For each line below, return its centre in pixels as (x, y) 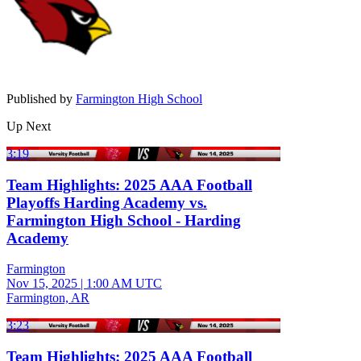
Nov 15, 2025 (42, 284)
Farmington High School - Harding (124, 220)
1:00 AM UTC (124, 284)
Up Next (29, 126)
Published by (41, 98)
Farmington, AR (48, 298)
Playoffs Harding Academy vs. (107, 202)
